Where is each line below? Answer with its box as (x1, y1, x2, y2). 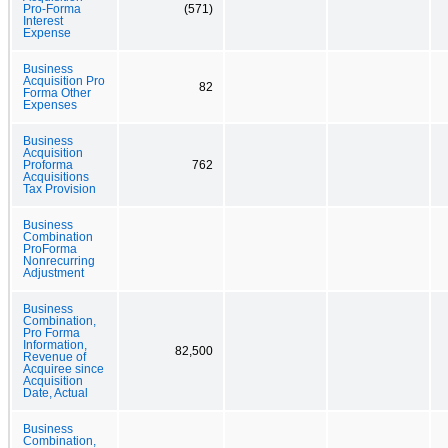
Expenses (23, 98, 77, 111)
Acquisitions (23, 170, 89, 183)
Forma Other (23, 86, 91, 99)
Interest (23, 14, 63, 27)
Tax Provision (23, 182, 96, 195)
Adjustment (23, 266, 84, 279)
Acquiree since (23, 362, 104, 375)
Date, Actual (23, 386, 88, 399)
